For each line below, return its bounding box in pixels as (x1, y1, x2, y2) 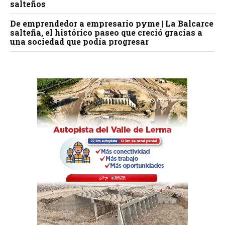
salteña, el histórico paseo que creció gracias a (10, 27, 202, 38)
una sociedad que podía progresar (10, 36, 149, 47)
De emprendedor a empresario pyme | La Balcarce (10, 18, 213, 29)
